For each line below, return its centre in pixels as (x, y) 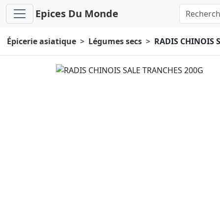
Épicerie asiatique (41, 41)
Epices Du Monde (77, 14)
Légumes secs (115, 41)
